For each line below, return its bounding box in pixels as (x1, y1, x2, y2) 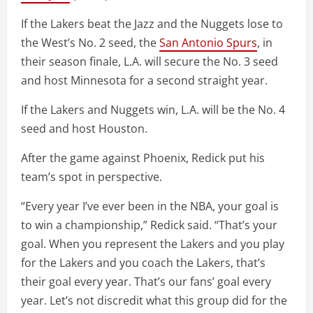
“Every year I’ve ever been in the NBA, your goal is (21, 198, 279, 214)
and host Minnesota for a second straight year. (21, 73, 268, 89)
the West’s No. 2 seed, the (21, 35, 159, 51)
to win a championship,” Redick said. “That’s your (21, 217, 277, 233)
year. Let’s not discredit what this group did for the (21, 293, 287, 309)
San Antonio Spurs (159, 35, 257, 51)
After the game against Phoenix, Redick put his (21, 150, 265, 166)
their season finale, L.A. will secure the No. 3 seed (21, 54, 278, 70)
